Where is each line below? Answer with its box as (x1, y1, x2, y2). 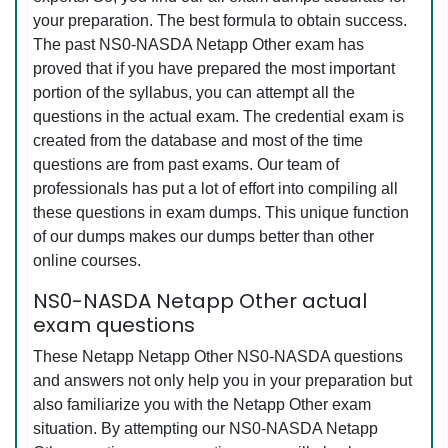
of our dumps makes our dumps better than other (33, 228, 374, 245)
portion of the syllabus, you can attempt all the (33, 84, 355, 101)
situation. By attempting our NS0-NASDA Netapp (33, 420, 378, 437)
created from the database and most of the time (33, 132, 363, 149)
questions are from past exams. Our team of (33, 156, 339, 173)
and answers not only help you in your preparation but (33, 372, 412, 389)
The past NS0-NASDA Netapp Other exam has (33, 36, 364, 53)
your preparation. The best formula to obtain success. (33, 12, 407, 29)
